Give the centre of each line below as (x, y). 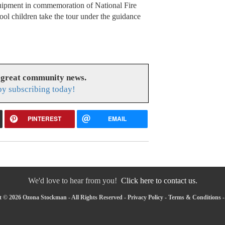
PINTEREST (45, 118)
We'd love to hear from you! (74, 180)
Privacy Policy (145, 197)
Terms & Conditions (194, 197)
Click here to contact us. (159, 180)
